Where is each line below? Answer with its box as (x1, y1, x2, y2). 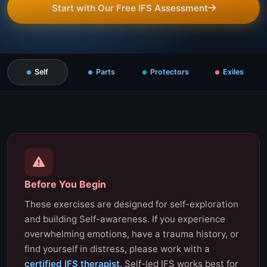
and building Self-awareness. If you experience (24, 213, 225, 225)
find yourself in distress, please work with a (24, 243, 210, 254)
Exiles (222, 67, 244, 76)
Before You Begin (24, 178, 106, 190)
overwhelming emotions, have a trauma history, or (24, 228, 239, 240)
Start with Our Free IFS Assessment (51, 2, 208, 14)
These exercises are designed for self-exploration (24, 198, 238, 210)
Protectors (150, 67, 189, 76)
